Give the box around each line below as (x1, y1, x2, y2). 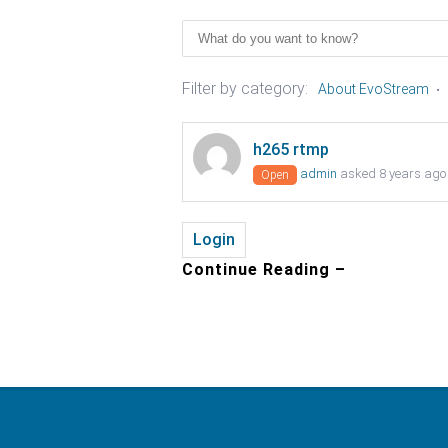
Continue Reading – (182, 260, 346, 279)
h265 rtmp (253, 140, 329, 159)
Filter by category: (182, 79, 308, 98)
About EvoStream (318, 81, 429, 97)
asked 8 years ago (337, 166, 446, 181)
